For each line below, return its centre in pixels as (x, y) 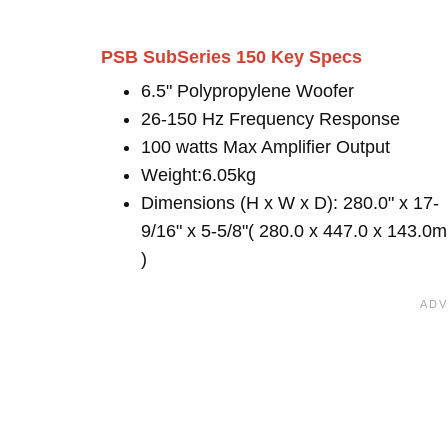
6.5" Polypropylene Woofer (247, 91)
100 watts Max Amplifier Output (265, 147)
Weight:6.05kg (198, 175)
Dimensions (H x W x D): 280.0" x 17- (290, 203)
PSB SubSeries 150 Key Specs (231, 57)
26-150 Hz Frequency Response (270, 119)
